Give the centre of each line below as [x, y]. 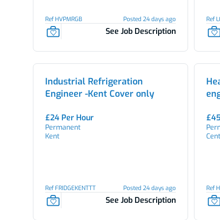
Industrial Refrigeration [94, 82]
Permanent [63, 127]
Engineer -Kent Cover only [99, 94]
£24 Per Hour [69, 118]
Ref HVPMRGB [63, 19]
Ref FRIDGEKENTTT [70, 188]
